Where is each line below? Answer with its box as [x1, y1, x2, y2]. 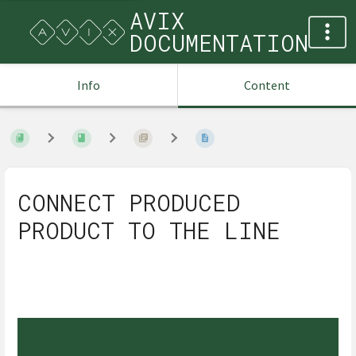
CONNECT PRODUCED [17, 188, 240, 219]
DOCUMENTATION [130, 28, 308, 58]
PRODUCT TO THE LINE [17, 215, 281, 246]
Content [244, 77, 290, 93]
